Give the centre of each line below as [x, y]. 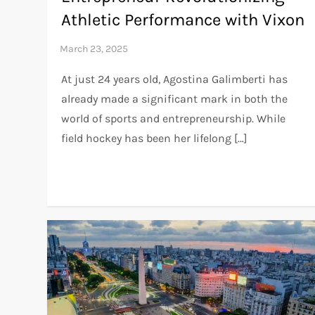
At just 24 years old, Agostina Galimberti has [175, 79]
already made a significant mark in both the [175, 99]
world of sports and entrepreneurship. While [174, 119]
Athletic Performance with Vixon [183, 20]
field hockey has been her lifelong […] [155, 139]
